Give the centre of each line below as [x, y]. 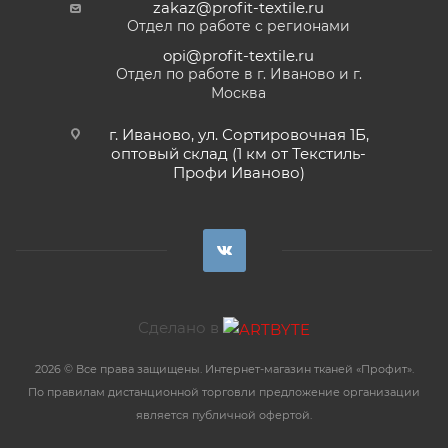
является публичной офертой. [224, 415]
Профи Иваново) [238, 173]
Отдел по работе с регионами [238, 26]
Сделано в [180, 328]
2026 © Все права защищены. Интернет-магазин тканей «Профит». [224, 369]
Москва [238, 93]
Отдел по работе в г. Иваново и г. [238, 74]
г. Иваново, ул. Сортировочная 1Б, [238, 135]
